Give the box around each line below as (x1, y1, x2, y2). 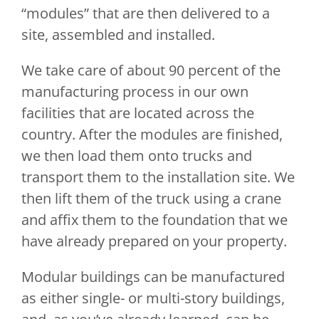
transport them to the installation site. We (21, 167, 295, 187)
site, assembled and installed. (21, 25, 219, 44)
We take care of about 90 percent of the (21, 61, 281, 80)
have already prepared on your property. (21, 231, 287, 251)
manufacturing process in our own (21, 82, 249, 101)
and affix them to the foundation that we (21, 210, 288, 229)
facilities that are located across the (21, 103, 254, 122)
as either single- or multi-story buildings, (21, 288, 285, 308)
